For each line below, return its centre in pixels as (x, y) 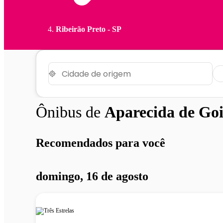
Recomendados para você (101, 143)
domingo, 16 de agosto (92, 176)
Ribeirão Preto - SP (89, 29)
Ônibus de (70, 112)
